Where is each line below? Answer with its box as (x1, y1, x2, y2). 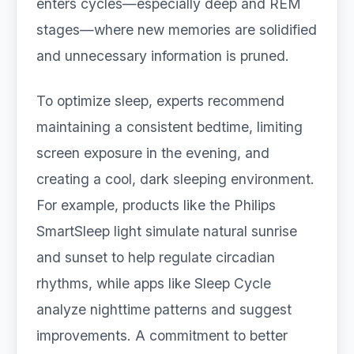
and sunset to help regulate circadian (36, 249, 275, 265)
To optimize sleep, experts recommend (36, 92, 284, 109)
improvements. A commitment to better (36, 327, 288, 344)
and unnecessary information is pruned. (36, 47, 289, 64)
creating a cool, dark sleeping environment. (36, 171, 314, 187)
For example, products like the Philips (36, 197, 276, 213)
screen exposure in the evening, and (36, 145, 269, 161)
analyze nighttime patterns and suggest (36, 301, 292, 318)
